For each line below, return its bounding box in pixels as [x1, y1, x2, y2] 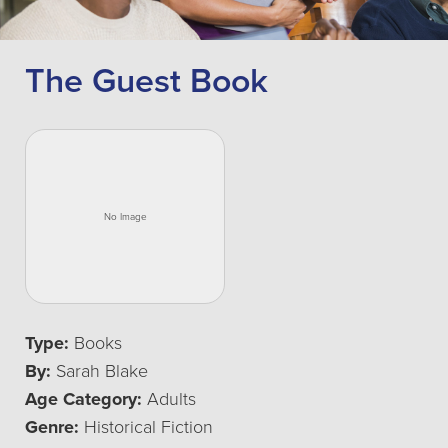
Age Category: [25, 388, 142, 410]
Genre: [25, 416, 79, 438]
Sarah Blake [51, 360, 148, 382]
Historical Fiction [79, 416, 213, 438]
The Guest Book [25, 61, 268, 102]
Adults [142, 388, 196, 410]
